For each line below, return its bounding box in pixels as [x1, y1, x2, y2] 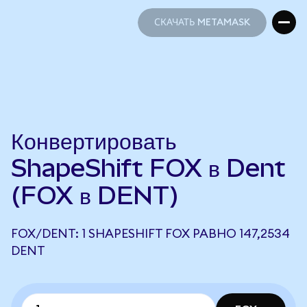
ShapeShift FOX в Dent [11, 153, 286, 182]
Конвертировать [11, 126, 177, 155]
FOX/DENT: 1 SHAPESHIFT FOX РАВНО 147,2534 [11, 228, 290, 240]
